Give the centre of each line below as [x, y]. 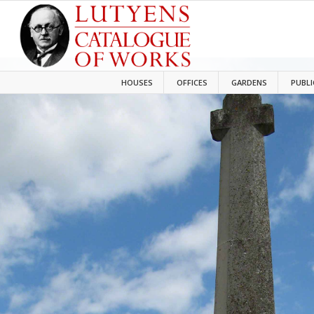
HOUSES [137, 82]
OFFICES [192, 82]
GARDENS [250, 82]
